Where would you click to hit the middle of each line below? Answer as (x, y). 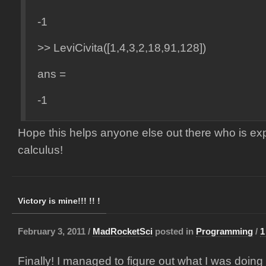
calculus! (40, 150)
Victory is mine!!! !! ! (59, 201)
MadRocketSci (123, 231)
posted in (174, 231)
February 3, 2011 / (55, 231)
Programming (224, 231)
